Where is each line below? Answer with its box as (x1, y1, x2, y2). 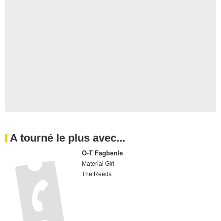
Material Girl (82, 160, 115, 167)
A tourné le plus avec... (10, 132, 125, 144)
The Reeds (82, 171, 112, 178)
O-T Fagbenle (82, 149, 123, 157)
